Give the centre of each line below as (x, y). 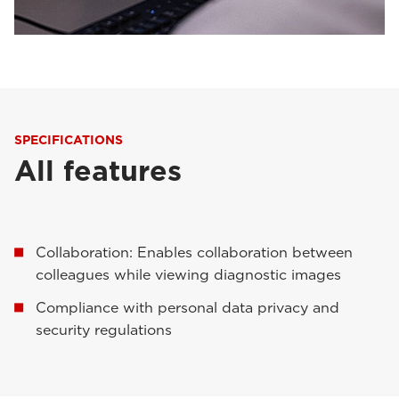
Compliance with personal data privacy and (187, 308)
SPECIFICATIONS (69, 140)
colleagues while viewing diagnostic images (188, 275)
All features (98, 171)
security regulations (104, 330)
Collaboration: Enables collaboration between (194, 252)
